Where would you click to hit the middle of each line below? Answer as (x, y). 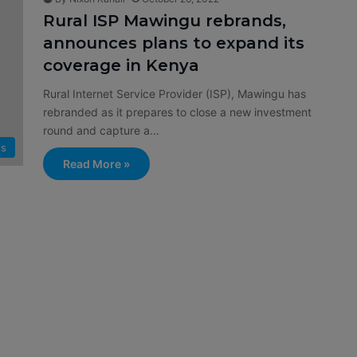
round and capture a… (101, 130)
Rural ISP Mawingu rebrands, (165, 21)
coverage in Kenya (121, 65)
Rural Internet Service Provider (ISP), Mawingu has (175, 94)
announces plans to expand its (174, 43)
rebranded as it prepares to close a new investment (177, 112)
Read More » (96, 164)
